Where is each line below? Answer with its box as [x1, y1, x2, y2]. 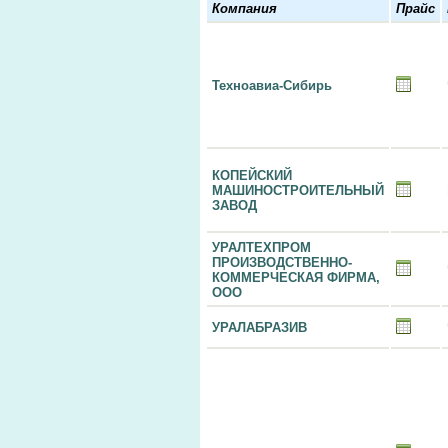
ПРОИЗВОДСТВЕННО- [212, 255, 352, 270]
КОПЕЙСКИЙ [212, 168, 292, 183]
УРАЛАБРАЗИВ [212, 320, 307, 335]
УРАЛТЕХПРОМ [212, 240, 311, 255]
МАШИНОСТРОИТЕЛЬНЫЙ [212, 183, 384, 198]
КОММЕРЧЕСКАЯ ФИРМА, [212, 270, 380, 285]
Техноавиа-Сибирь [212, 78, 332, 93]
